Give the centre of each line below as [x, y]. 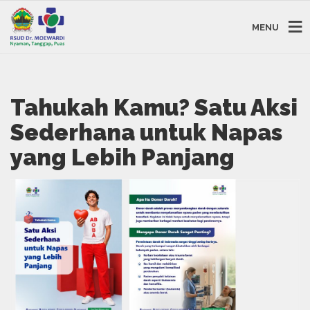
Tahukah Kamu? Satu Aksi [154, 107]
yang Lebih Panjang [122, 157]
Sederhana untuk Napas [146, 132]
